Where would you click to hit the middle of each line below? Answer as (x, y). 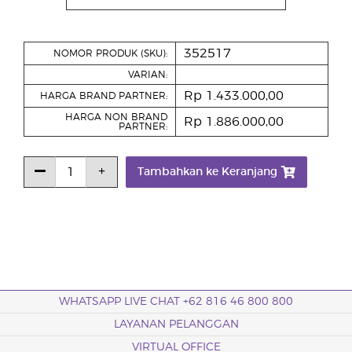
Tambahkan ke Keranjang (207, 172)
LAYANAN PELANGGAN (176, 324)
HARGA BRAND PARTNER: (104, 96)
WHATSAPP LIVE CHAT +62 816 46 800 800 (176, 302)
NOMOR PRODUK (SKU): (110, 53)
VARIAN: (148, 75)
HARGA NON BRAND (116, 117)
